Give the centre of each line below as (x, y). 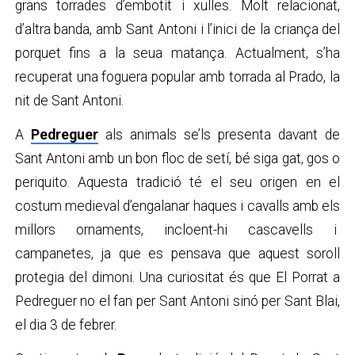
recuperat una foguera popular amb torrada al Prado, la (177, 76)
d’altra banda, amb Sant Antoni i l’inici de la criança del (177, 29)
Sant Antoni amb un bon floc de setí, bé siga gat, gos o (177, 159)
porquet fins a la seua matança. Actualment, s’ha (177, 53)
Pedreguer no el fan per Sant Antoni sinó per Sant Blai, (177, 302)
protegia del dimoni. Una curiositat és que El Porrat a (177, 278)
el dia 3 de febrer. (67, 325)
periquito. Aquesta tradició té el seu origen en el (177, 183)
